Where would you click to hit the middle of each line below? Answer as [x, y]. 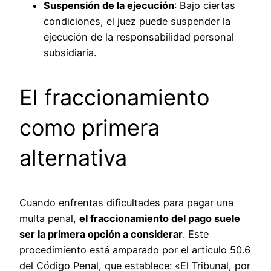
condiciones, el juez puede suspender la [137, 21]
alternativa [73, 158]
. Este [196, 234]
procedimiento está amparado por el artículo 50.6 [135, 250]
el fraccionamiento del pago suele [160, 218]
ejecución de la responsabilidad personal [139, 37]
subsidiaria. [70, 52]
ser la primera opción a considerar [101, 234]
